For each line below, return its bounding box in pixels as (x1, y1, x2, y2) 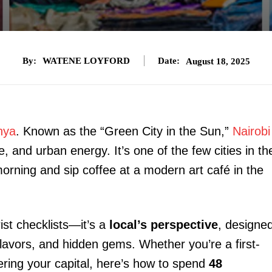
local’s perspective (109, 217, 218, 231)
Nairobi (233, 124, 270, 138)
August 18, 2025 (185, 56, 250, 66)
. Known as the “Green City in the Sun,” (16, 124, 233, 138)
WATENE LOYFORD (42, 56, 130, 66)
